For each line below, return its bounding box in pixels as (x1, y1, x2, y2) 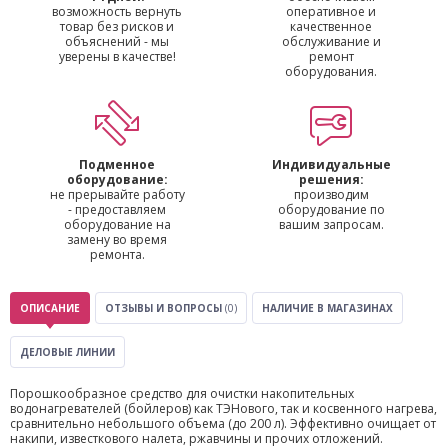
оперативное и (286, 3, 376, 20)
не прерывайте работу (49, 186, 185, 203)
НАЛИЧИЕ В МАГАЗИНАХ (262, 301, 393, 315)
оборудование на (63, 216, 171, 233)
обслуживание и (281, 33, 381, 50)
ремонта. (89, 246, 145, 263)
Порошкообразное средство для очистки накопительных (10, 385, 354, 402)
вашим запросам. (278, 216, 384, 233)
